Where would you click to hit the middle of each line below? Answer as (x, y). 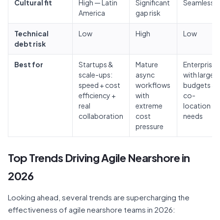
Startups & (96, 64)
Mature (147, 64)
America (92, 13)
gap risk (148, 13)
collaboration (101, 116)
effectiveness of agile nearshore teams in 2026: (92, 209)
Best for (29, 64)
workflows (153, 85)
